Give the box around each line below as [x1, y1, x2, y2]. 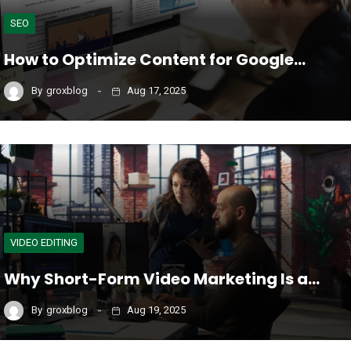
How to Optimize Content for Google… [4, 48, 306, 71]
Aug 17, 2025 [125, 85, 186, 97]
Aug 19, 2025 [125, 304, 186, 317]
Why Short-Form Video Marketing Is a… [4, 267, 320, 290]
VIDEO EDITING [10, 236, 78, 248]
